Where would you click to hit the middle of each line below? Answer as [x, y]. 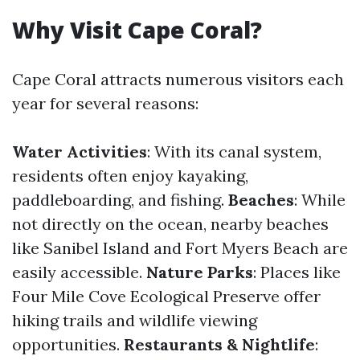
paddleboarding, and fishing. [120, 200]
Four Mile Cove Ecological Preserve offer [166, 296]
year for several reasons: [105, 103]
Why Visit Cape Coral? [137, 30]
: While [320, 200]
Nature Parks [200, 272]
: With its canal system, [234, 151]
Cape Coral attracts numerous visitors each [178, 79]
